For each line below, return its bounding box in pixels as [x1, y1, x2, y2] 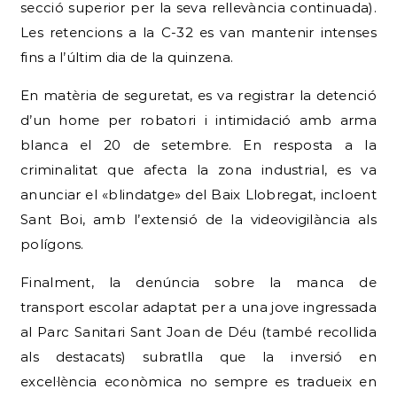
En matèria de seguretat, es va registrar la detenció [20, 86, 377, 104]
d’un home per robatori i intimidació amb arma [20, 111, 377, 128]
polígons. [20, 235, 84, 253]
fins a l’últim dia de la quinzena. [20, 48, 234, 66]
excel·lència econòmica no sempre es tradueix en [20, 372, 377, 390]
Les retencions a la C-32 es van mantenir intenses [20, 23, 377, 41]
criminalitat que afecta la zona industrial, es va [20, 160, 377, 178]
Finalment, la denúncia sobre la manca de [20, 273, 377, 291]
